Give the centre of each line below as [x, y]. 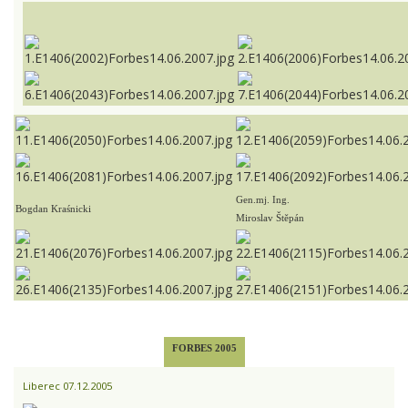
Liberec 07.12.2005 [67, 386]
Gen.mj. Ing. [263, 199]
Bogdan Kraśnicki [53, 209]
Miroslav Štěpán [270, 218]
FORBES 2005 [204, 348]
